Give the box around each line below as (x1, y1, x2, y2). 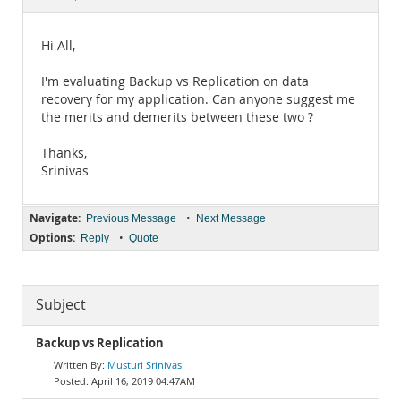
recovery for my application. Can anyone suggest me (41, 91, 355, 107)
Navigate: (30, 210, 81, 226)
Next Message (196, 212, 266, 225)
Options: (30, 230, 75, 245)
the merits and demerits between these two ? (41, 109, 313, 125)
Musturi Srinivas (107, 358, 182, 371)
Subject (36, 295, 86, 314)
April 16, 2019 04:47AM (91, 374, 195, 388)
